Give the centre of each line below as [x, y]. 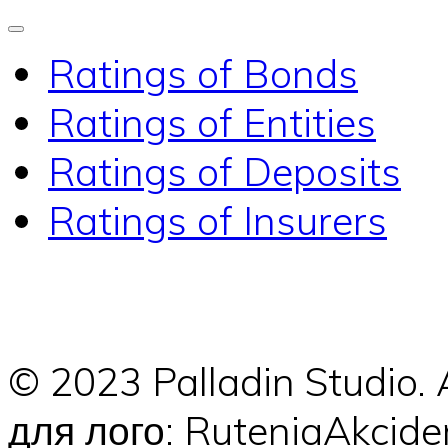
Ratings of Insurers [217, 220]
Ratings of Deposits [224, 171]
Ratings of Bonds [203, 73]
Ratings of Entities [212, 122]
